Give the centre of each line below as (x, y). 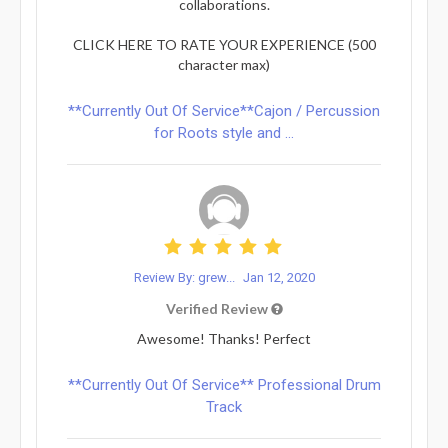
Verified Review (218, 308)
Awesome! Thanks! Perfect (224, 338)
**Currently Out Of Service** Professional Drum (224, 384)
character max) (224, 64)
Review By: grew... (185, 277)
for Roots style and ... (224, 132)
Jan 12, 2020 (278, 277)
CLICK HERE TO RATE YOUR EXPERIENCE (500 (224, 44)
